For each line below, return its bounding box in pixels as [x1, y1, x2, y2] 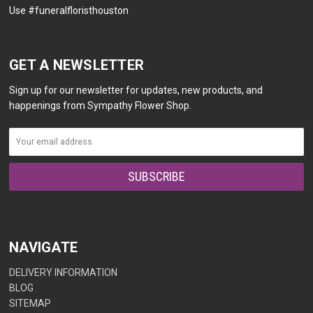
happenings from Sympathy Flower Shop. [9, 99, 192, 111]
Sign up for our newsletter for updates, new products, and [9, 84, 263, 96]
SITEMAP [9, 297, 52, 309]
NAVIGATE [9, 238, 78, 256]
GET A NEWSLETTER [9, 56, 145, 73]
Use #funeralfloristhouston [9, 4, 129, 16]
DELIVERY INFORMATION [9, 266, 118, 278]
